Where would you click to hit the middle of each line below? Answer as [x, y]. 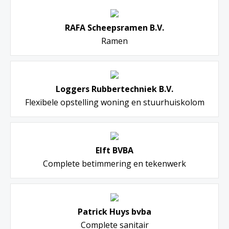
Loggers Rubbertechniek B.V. [114, 89]
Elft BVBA [114, 151]
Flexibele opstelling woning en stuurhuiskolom [114, 102]
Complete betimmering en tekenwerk [114, 164]
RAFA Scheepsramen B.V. [114, 28]
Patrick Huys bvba [114, 212]
